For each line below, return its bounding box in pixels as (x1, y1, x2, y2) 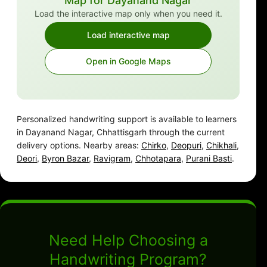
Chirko (141, 140, 166, 151)
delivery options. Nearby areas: (17, 140, 141, 151)
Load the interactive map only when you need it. (34, 8, 222, 19)
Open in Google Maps (85, 56, 171, 67)
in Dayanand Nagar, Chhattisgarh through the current (17, 127, 225, 138)
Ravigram (94, 153, 131, 164)
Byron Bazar (42, 153, 89, 164)
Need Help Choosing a (48, 231, 208, 250)
